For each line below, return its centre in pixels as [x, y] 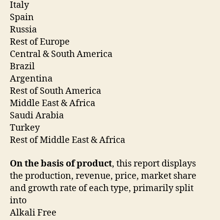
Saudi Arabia [38, 116]
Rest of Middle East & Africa [68, 140]
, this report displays [154, 164]
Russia [24, 30]
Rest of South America [56, 91]
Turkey [26, 128]
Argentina [32, 79]
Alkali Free [34, 213]
